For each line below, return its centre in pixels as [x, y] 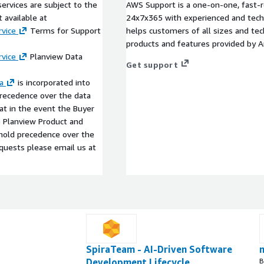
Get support [152, 64]
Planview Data [55, 56]
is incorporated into [53, 82]
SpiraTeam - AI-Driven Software [159, 249]
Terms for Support [64, 30]
